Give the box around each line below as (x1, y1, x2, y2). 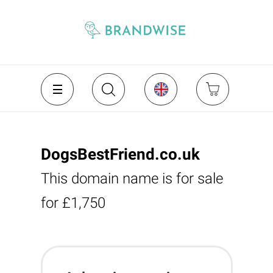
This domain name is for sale (40, 170, 223, 187)
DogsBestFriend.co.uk (40, 145, 200, 163)
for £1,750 (40, 194, 105, 211)
